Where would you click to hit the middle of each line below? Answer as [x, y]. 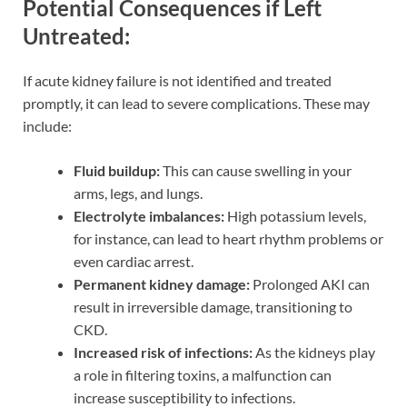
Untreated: [76, 35]
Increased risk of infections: [163, 352]
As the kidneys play [314, 352]
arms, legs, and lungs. [138, 194]
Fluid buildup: [117, 171]
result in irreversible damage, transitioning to [213, 307]
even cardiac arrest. [134, 262]
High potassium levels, [295, 216]
